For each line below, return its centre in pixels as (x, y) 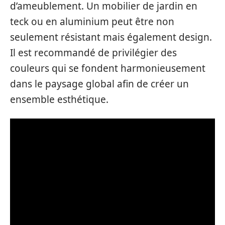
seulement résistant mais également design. (111, 37)
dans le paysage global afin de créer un (99, 84)
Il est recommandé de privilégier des (93, 52)
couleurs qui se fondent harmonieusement (108, 68)
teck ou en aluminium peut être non (92, 21)
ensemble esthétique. (59, 99)
